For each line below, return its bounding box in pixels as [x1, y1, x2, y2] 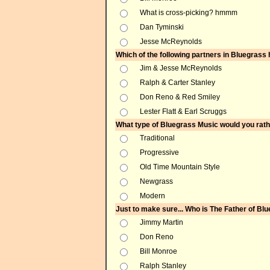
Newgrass [140, 177, 173, 186]
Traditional [140, 134, 175, 142]
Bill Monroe [140, 247, 177, 256]
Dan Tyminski [140, 23, 184, 31]
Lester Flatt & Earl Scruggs [140, 107, 227, 116]
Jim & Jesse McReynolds [140, 64, 222, 72]
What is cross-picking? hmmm [140, 8, 237, 17]
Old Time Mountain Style [140, 163, 220, 171]
